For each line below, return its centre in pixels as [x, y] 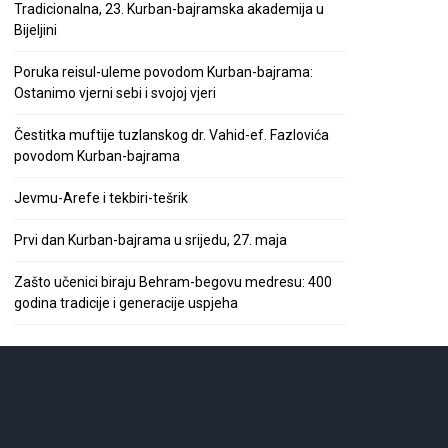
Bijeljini [35, 29]
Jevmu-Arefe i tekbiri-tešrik [101, 197]
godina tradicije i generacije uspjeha [126, 302]
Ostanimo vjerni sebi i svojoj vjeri [115, 92]
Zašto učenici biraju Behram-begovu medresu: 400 [173, 281]
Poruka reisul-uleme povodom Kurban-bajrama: [163, 71]
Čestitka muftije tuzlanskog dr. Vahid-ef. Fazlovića [171, 134]
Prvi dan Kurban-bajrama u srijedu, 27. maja [150, 239]
